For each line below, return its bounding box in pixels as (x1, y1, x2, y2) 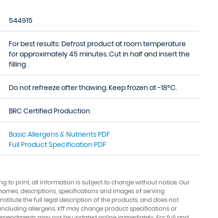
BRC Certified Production (9, 106, 90, 116)
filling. (9, 59, 27, 69)
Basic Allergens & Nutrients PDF (9, 129, 110, 139)
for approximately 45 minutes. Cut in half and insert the (9, 49, 190, 59)
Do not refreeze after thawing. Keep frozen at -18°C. (9, 83, 177, 92)
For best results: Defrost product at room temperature (9, 39, 186, 49)
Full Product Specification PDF (9, 140, 106, 149)
